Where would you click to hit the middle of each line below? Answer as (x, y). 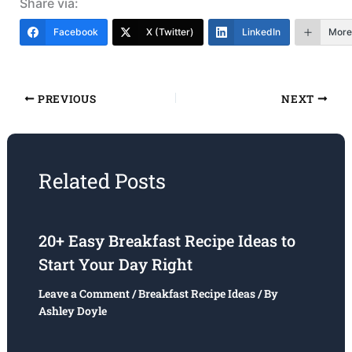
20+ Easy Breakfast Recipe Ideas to (167, 240)
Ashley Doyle (72, 310)
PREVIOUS (66, 99)
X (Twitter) (170, 31)
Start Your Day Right (115, 264)
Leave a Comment (84, 293)
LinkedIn (261, 31)
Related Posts (102, 180)
